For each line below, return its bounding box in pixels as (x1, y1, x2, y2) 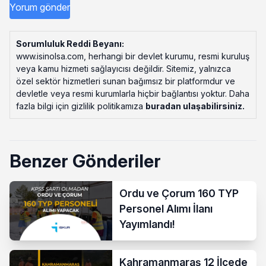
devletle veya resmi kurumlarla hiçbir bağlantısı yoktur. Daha (16, 88, 249, 99)
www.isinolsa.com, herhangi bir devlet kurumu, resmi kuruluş (16, 50, 249, 61)
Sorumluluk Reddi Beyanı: (16, 38, 124, 49)
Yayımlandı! (119, 217, 176, 230)
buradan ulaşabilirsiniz (145, 100, 242, 111)
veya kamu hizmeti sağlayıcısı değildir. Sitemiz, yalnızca (16, 63, 231, 74)
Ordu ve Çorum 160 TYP (119, 186, 239, 199)
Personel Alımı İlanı (119, 202, 213, 215)
